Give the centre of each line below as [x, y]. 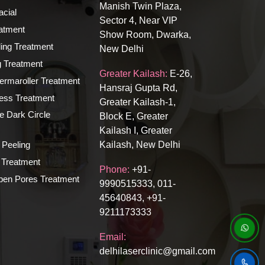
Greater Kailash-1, [138, 102]
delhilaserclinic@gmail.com [157, 251]
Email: [113, 237]
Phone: [114, 169]
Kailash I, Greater [136, 130]
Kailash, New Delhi [140, 144]
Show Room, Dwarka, [145, 34]
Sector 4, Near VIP [138, 20]
